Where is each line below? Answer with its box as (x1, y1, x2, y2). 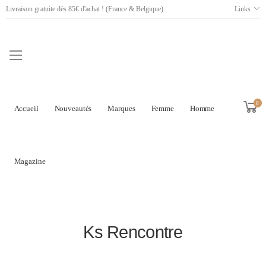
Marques (107, 104, 135, 113)
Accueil (14, 104, 39, 113)
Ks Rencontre (83, 223, 183, 242)
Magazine (14, 157, 46, 166)
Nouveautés (54, 104, 92, 113)
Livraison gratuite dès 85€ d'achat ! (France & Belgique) (6, 5, 163, 13)
